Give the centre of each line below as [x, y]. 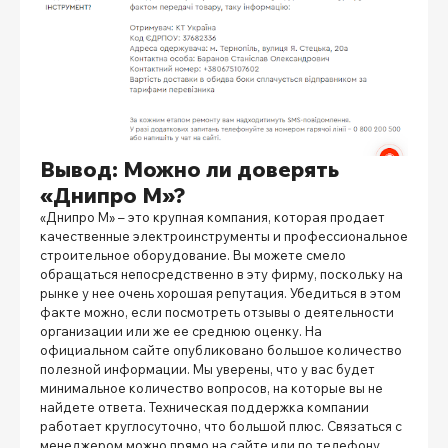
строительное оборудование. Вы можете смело [193, 254]
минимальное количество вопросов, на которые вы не [211, 387]
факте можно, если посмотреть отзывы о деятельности [217, 311]
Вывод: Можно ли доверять [189, 168]
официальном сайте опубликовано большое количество [221, 349]
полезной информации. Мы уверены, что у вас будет [207, 368]
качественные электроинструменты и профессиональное [224, 235]
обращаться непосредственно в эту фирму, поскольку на [221, 273]
